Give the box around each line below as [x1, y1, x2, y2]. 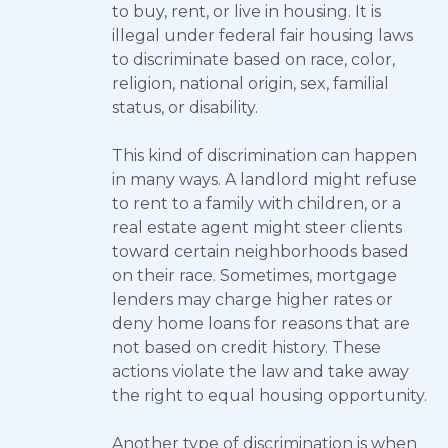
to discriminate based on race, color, [112, 50, 395, 69]
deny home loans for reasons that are [112, 314, 410, 333]
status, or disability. [112, 98, 258, 117]
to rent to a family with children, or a [112, 194, 401, 213]
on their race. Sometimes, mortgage [112, 266, 397, 285]
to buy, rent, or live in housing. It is [112, 2, 381, 21]
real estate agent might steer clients [112, 218, 402, 237]
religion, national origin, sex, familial [112, 74, 389, 93]
